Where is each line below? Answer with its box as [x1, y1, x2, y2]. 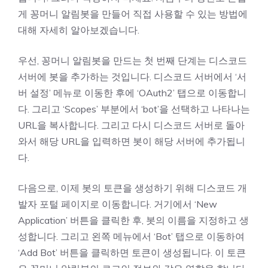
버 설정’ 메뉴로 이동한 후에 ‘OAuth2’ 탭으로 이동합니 [18, 86, 246, 99]
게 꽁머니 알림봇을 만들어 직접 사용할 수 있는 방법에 [18, 7, 248, 20]
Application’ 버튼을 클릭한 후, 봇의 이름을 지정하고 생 [18, 214, 249, 226]
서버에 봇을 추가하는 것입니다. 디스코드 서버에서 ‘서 [18, 70, 246, 83]
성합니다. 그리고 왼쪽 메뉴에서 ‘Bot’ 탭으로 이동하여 [18, 230, 245, 242]
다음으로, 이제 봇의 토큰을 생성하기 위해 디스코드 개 [18, 181, 247, 194]
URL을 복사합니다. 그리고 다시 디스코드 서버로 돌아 [18, 118, 245, 131]
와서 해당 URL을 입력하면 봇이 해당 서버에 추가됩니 [18, 135, 245, 147]
